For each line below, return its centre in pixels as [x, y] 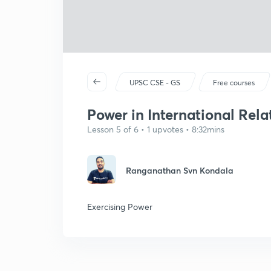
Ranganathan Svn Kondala [180, 170]
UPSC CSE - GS [155, 83]
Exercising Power [120, 207]
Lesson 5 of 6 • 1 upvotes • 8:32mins [156, 129]
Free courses [234, 83]
